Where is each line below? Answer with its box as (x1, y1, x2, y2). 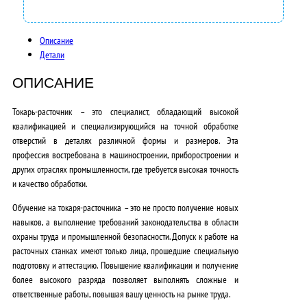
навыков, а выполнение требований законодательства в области (12, 215, 238, 229)
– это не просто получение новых (121, 201, 238, 214)
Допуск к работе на (172, 230, 238, 243)
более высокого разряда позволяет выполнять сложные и (12, 273, 238, 286)
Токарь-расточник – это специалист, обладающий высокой (12, 104, 238, 118)
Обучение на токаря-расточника (12, 201, 122, 214)
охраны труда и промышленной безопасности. (12, 230, 173, 243)
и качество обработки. (12, 176, 87, 190)
